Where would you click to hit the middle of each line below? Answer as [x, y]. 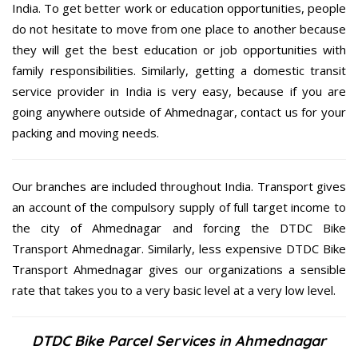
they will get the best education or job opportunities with [179, 49]
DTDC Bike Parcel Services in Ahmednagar [179, 340]
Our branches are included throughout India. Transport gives [179, 186]
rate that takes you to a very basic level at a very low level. [174, 290]
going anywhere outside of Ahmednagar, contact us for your [179, 111]
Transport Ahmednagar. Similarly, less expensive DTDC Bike [179, 248]
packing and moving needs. [86, 132]
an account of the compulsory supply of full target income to [179, 207]
